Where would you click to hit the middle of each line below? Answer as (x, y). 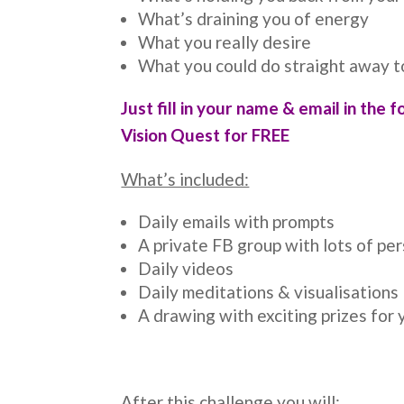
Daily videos (186, 268)
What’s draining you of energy (254, 18)
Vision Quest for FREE (206, 134)
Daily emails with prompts (237, 221)
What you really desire (225, 41)
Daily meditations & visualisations (269, 291)
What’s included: (185, 179)
